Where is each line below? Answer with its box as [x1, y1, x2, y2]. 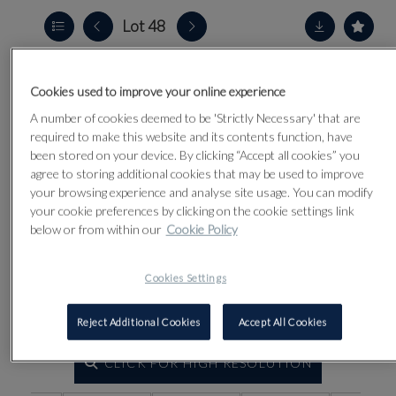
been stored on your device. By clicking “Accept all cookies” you [29, 147, 360, 163]
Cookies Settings [145, 271, 227, 284]
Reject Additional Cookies [76, 316, 201, 328]
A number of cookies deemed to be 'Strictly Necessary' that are [29, 110, 361, 126]
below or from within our [29, 221, 162, 237]
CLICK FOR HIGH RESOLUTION [103, 355, 312, 370]
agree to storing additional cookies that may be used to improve [29, 165, 364, 181]
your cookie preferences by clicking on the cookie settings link [29, 202, 354, 218]
